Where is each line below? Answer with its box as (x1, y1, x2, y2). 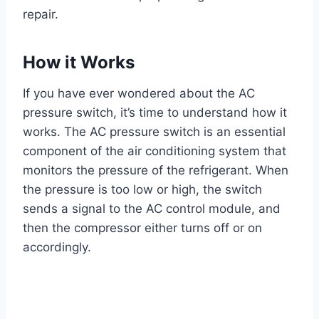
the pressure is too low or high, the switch (23, 182, 262, 197)
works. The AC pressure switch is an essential (23, 125, 286, 140)
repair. (23, 7, 58, 22)
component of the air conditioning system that (23, 144, 286, 159)
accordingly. (23, 240, 91, 255)
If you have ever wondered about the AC (23, 86, 255, 101)
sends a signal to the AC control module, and (23, 202, 281, 216)
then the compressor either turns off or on (23, 221, 262, 236)
